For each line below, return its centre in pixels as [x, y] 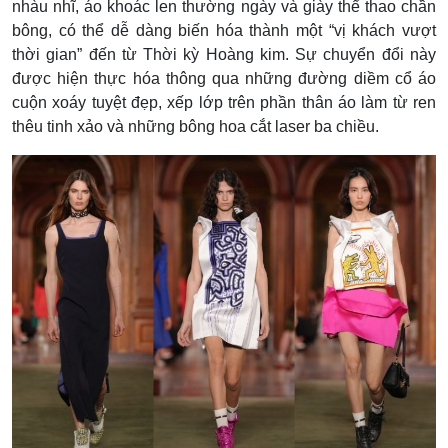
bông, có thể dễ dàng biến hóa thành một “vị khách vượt [224, 31]
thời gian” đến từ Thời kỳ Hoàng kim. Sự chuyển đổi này [224, 55]
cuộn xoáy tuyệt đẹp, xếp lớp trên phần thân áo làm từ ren [224, 103]
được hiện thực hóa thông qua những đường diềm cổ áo [224, 79]
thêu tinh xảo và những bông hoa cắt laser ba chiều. [195, 127]
